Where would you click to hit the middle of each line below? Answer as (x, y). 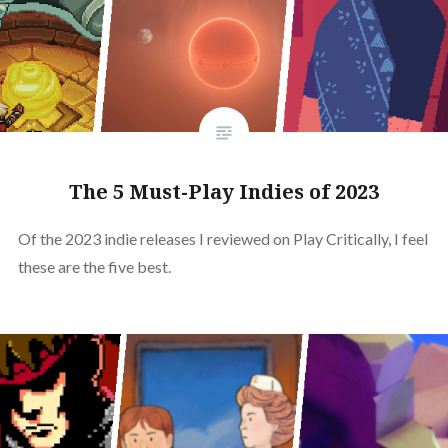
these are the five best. (94, 266)
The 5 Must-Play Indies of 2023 (224, 191)
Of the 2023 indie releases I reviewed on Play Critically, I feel (222, 238)
